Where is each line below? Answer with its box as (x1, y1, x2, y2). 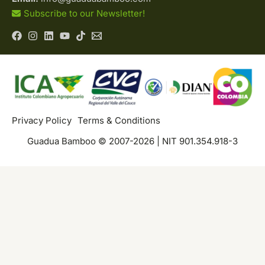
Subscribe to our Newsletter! (24, 8, 145, 20)
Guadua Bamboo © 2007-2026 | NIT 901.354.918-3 (27, 135, 238, 147)
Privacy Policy (12, 115, 72, 127)
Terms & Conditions (77, 115, 160, 127)
